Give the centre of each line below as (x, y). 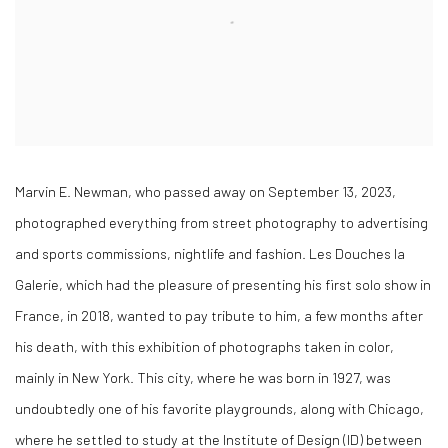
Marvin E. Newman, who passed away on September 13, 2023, (205, 191)
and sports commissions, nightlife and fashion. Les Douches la (210, 253)
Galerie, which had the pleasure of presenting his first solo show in (223, 284)
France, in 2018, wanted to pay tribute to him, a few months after (219, 315)
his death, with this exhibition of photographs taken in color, (204, 346)
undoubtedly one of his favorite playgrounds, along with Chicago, (219, 408)
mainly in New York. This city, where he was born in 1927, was (203, 377)
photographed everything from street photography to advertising (221, 222)
